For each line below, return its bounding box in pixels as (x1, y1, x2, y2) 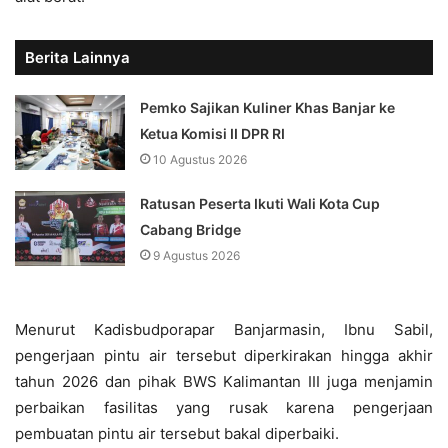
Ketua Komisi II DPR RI (140, 125, 286, 143)
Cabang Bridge (140, 221, 242, 239)
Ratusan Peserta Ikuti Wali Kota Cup (140, 195, 381, 213)
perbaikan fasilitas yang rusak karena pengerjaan (15, 398, 433, 418)
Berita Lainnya (25, 48, 130, 68)
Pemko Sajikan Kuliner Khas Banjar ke (140, 99, 396, 117)
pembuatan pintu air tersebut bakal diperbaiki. (15, 424, 339, 444)
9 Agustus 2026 (153, 248, 241, 264)
